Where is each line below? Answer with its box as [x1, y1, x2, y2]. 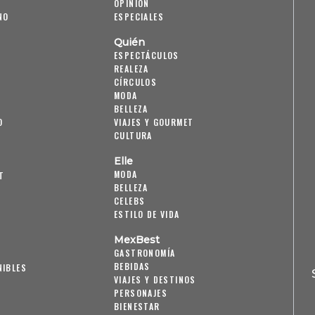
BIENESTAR [114, 300, 160, 313]
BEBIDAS [114, 260, 150, 273]
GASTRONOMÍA [114, 247, 176, 259]
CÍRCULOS [114, 76, 157, 89]
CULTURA [114, 129, 153, 142]
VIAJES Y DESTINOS [114, 274, 196, 286]
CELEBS [114, 195, 146, 207]
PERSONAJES [114, 287, 167, 300]
